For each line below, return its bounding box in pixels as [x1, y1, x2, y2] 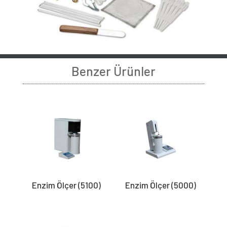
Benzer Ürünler [71, 63, 156, 79]
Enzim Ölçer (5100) [31, 179, 101, 190]
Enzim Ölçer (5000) [125, 179, 197, 190]
